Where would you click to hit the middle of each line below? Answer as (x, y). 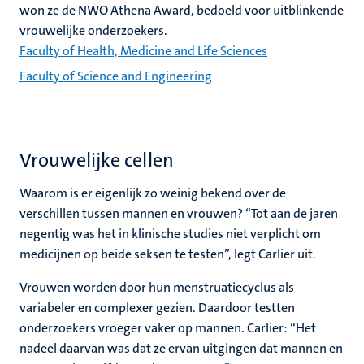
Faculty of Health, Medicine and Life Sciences (143, 51)
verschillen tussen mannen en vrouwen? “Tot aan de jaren (179, 213)
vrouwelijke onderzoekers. (93, 30)
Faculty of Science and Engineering (116, 76)
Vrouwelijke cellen (97, 160)
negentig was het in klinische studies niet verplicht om (170, 234)
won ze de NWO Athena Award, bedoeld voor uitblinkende (182, 10)
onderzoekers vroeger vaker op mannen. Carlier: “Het (168, 328)
